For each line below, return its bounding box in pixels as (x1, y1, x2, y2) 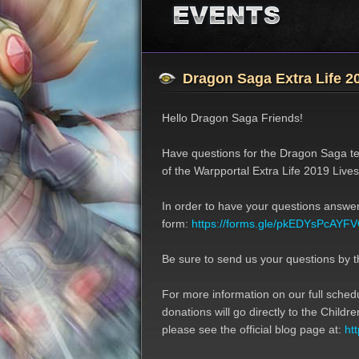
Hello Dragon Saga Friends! (162, 111, 303, 124)
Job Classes (212, 14, 270, 26)
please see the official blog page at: (162, 323, 345, 336)
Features (220, 35, 261, 47)
